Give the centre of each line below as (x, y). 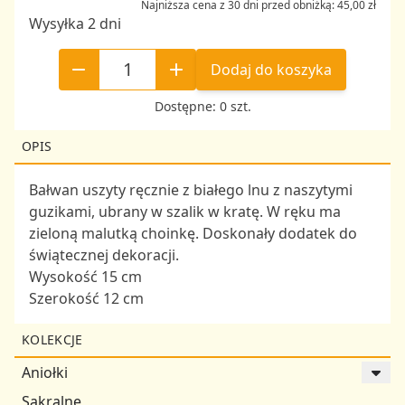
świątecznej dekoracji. (104, 255)
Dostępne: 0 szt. (202, 107)
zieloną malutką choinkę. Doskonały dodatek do (193, 234)
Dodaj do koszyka (271, 70)
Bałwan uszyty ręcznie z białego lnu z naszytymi (191, 190)
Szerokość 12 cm (86, 299)
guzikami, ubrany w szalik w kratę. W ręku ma (185, 212)
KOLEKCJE (52, 340)
